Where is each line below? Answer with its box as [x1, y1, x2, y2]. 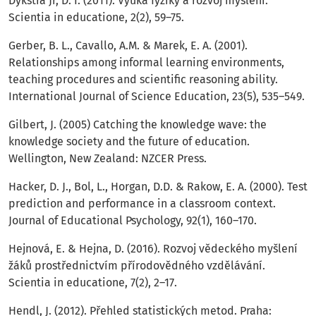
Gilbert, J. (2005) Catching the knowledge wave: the [8, 118, 267, 132]
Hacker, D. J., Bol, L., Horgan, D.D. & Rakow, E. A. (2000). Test [8, 180, 308, 194]
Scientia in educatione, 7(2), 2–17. [8, 276, 177, 290]
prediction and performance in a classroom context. [8, 197, 276, 211]
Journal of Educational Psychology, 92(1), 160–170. [8, 214, 257, 228]
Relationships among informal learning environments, [8, 56, 284, 70]
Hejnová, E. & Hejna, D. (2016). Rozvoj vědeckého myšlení [8, 242, 298, 256]
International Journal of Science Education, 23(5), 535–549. [8, 90, 305, 104]
